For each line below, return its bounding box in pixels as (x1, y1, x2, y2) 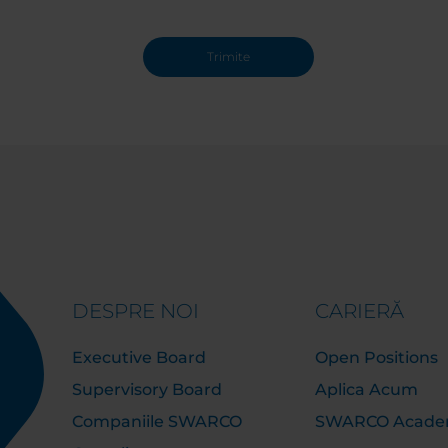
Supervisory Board (72, 379, 222, 399)
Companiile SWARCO (72, 411, 242, 431)
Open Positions (314, 347, 438, 367)
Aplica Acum (314, 379, 418, 399)
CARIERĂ (314, 298, 404, 323)
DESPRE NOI (72, 298, 199, 323)
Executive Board (72, 347, 206, 367)
